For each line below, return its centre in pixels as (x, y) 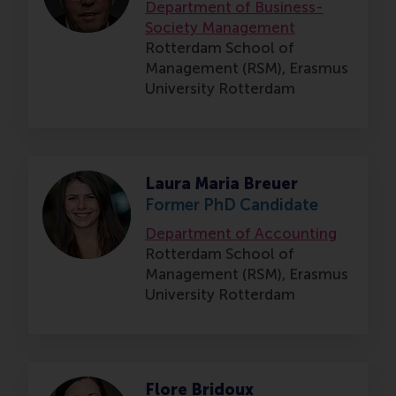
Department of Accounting (241, 234)
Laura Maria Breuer (221, 184)
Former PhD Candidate (232, 206)
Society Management (220, 28)
